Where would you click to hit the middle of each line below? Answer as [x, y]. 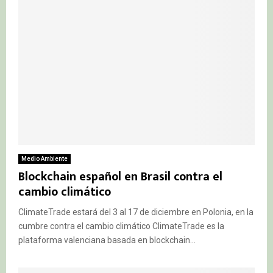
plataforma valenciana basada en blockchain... [107, 240]
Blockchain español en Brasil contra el [120, 176]
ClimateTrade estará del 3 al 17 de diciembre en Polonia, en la [136, 212]
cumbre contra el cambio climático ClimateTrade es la [121, 226]
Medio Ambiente [44, 158]
